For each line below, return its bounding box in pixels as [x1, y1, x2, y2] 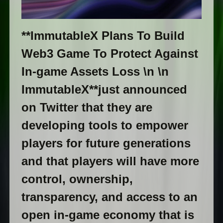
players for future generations [21, 136, 191, 150]
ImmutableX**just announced [21, 83, 187, 97]
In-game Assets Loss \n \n [21, 65, 169, 79]
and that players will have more [21, 154, 199, 168]
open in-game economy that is [21, 208, 194, 222]
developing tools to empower [21, 118, 188, 132]
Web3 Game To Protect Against [21, 47, 198, 61]
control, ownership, [21, 172, 133, 186]
